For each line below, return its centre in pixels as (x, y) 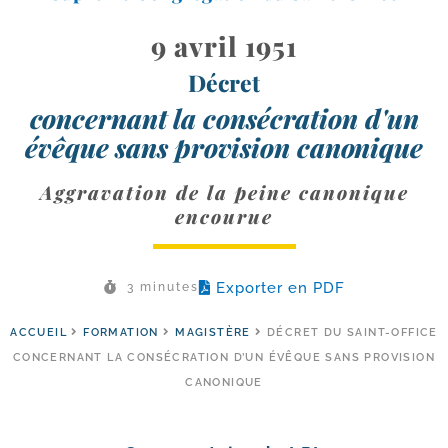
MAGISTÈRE (213, 332)
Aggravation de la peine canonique (224, 191)
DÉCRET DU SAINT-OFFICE (352, 332)
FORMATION (121, 332)
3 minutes (162, 286)
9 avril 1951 (224, 45)
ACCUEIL (39, 332)
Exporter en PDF (280, 287)
